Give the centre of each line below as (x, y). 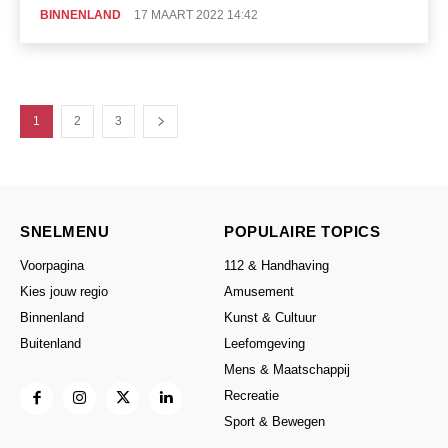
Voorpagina (52, 265)
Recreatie (251, 395)
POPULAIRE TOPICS (302, 231)
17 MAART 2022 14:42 (196, 14)
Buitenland (50, 343)
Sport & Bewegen (274, 421)
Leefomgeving (264, 343)
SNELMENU (64, 231)
